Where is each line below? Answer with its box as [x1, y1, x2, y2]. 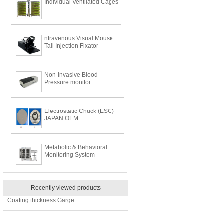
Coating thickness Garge [7, 197, 74, 204]
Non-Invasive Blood [44, 71, 98, 78]
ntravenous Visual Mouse [44, 35, 113, 42]
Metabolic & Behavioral [44, 144, 107, 151]
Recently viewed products [31, 184, 101, 191]
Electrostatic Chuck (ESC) [44, 108, 114, 114]
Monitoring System [44, 151, 95, 158]
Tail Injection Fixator [44, 42, 98, 49]
